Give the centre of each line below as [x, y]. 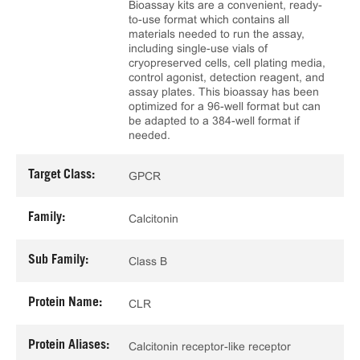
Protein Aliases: [69, 346]
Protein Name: [65, 303]
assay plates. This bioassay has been [224, 92]
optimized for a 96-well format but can [225, 106]
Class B [148, 261]
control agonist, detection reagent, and [227, 77]
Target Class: [61, 175]
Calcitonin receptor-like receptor [210, 346]
